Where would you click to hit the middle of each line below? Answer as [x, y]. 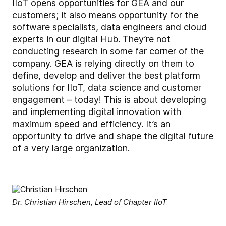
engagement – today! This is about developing [109, 100]
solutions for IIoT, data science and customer [107, 88]
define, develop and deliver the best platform [106, 76]
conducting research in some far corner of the [108, 51]
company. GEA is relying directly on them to [103, 64]
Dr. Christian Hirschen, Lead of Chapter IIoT [90, 202]
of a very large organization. [71, 148]
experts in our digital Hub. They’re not [91, 39]
